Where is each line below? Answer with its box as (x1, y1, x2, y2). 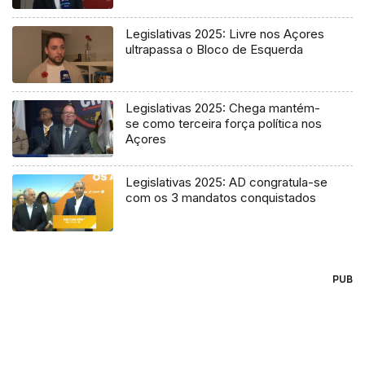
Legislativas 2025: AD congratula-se (125, 174, 328, 191)
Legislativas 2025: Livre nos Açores (125, 26, 325, 42)
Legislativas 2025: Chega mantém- (125, 100, 321, 117)
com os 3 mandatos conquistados (125, 190, 317, 206)
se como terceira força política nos (125, 116, 323, 132)
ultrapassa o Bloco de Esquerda (125, 42, 304, 58)
